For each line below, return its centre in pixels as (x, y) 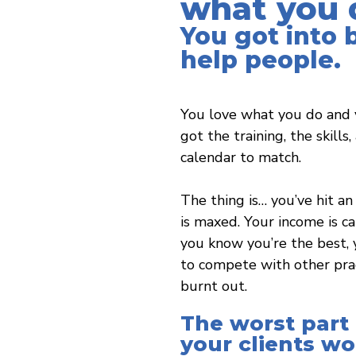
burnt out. (214, 286)
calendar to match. (241, 157)
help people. (261, 60)
